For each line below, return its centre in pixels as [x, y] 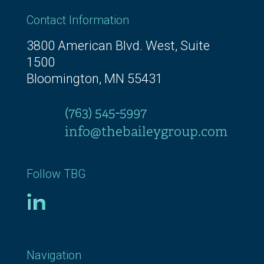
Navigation [54, 255]
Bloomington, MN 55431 [94, 79]
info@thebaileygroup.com [146, 132]
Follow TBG [56, 174]
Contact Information [77, 20]
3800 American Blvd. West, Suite [118, 46]
